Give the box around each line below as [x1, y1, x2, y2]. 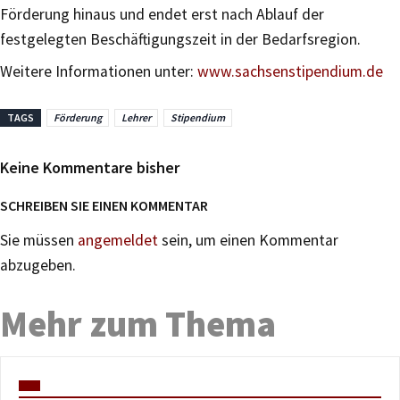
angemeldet [78, 230, 158, 250]
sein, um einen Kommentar [158, 230, 338, 250]
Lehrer [121, 111, 151, 124]
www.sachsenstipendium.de [197, 62, 383, 81]
